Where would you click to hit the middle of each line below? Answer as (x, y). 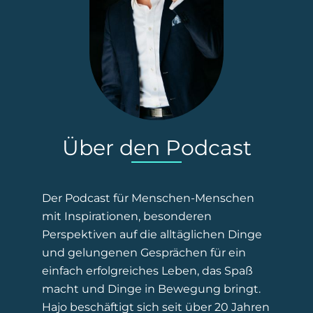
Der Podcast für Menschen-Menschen (148, 198)
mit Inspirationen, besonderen (127, 216)
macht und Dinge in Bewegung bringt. (151, 289)
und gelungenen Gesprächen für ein (144, 252)
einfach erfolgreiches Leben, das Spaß (147, 270)
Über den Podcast (156, 147)
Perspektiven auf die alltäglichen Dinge (152, 234)
